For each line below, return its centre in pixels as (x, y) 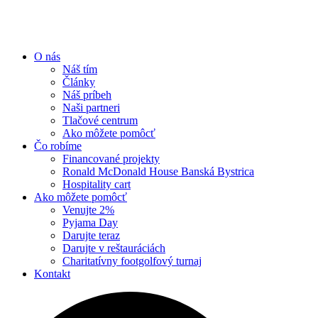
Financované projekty (111, 159)
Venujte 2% (88, 210)
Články (79, 82)
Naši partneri (91, 108)
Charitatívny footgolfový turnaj (132, 261)
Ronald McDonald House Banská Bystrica (158, 172)
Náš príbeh (87, 95)
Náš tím (80, 70)
